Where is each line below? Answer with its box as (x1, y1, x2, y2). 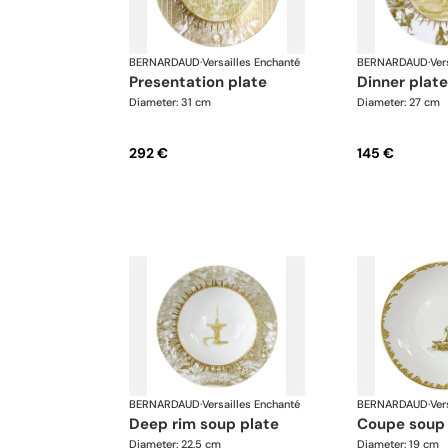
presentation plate (138, 72, 267, 93)
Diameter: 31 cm (129, 95, 211, 110)
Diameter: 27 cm (356, 95, 440, 110)
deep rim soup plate (140, 413, 279, 434)
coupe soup (367, 413, 445, 434)
